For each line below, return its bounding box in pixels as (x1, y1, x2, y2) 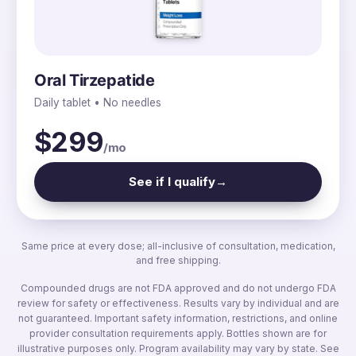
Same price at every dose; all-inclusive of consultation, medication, (21, 239, 335, 252)
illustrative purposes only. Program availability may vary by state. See (17, 342, 339, 354)
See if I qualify (129, 173, 215, 189)
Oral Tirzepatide (34, 70, 155, 90)
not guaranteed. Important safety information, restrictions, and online (18, 311, 338, 324)
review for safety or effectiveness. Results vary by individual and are (17, 296, 339, 309)
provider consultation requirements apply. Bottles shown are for (29, 327, 327, 339)
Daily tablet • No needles (34, 95, 161, 109)
